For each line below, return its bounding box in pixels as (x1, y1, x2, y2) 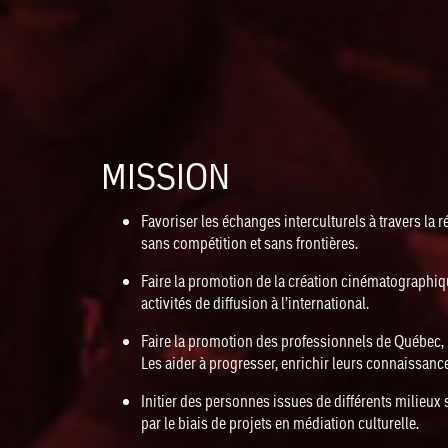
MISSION (100, 151, 230, 202)
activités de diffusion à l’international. (140, 292, 369, 315)
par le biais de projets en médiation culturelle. (140, 412, 419, 435)
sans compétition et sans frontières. (140, 232, 358, 255)
